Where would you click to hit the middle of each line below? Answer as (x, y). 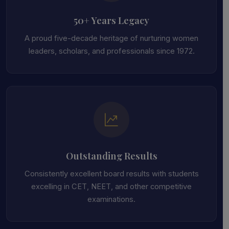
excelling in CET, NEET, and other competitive (111, 187)
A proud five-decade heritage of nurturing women (111, 38)
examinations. (111, 199)
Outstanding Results (111, 156)
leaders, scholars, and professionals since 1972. (111, 51)
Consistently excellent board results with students (111, 174)
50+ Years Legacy (111, 20)
